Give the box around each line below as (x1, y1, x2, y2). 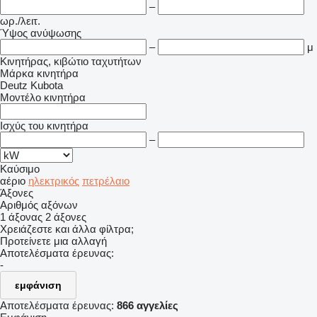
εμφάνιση (15, 279, 62, 291)
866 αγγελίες (117, 299, 178, 311)
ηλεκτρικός (28, 175, 79, 187)
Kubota (30, 79, 63, 91)
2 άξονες (45, 211, 86, 223)
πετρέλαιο (82, 175, 129, 187)
